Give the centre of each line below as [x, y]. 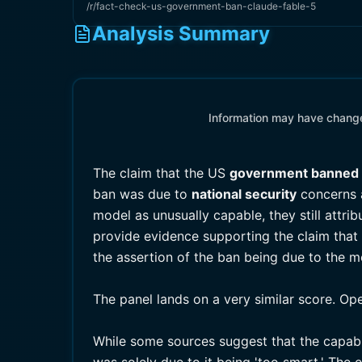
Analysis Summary [181, 34]
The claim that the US [161, 173]
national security [244, 194]
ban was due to [142, 194]
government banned [294, 173]
